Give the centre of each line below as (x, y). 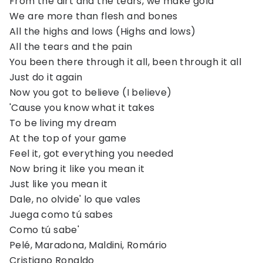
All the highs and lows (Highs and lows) (103, 31)
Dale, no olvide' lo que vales (75, 199)
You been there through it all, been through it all (125, 62)
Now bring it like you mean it (77, 169)
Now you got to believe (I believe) (91, 92)
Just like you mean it (59, 184)
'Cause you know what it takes (82, 108)
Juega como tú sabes (61, 215)
